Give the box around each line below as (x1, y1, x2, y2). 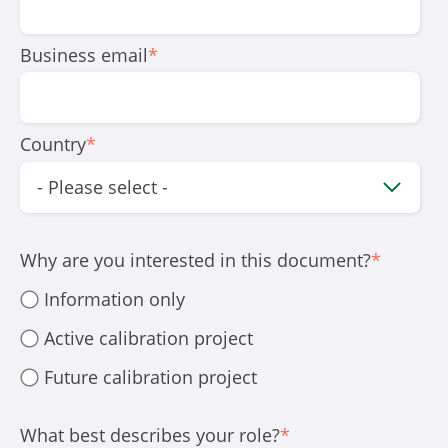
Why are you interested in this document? (20, 248, 371, 273)
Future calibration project (44, 365, 258, 390)
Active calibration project (44, 326, 254, 351)
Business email (20, 42, 148, 67)
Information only (44, 287, 186, 312)
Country (20, 132, 86, 157)
